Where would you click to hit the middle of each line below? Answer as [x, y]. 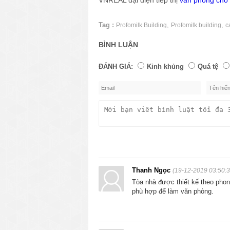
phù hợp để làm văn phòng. [173, 191]
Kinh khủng [165, 66]
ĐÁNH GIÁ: [116, 66]
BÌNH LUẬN [118, 44]
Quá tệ [208, 66]
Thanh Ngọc [152, 170]
